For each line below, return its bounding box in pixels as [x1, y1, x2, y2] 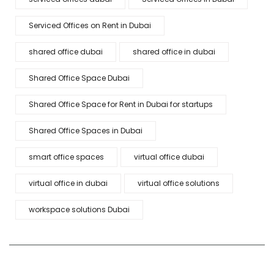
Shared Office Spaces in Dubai [29, 125, 143, 136]
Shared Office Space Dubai [29, 73, 130, 83]
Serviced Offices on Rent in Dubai [29, 20, 151, 31]
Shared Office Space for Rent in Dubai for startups [29, 99, 213, 109]
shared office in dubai [133, 46, 215, 57]
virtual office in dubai [29, 178, 108, 188]
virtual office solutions [138, 178, 220, 188]
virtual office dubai [134, 152, 204, 162]
